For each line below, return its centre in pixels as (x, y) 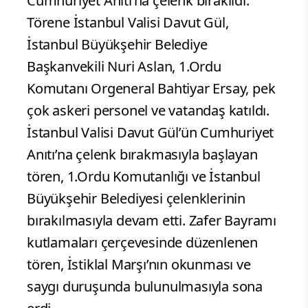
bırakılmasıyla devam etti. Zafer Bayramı (152, 221)
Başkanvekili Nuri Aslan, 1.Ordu (124, 67)
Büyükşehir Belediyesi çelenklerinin (136, 199)
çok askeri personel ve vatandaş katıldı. (148, 111)
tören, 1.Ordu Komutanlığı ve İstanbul (144, 177)
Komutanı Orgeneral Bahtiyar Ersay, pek (151, 89)
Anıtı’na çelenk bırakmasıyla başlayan (142, 155)
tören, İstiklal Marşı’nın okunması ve (139, 265)
